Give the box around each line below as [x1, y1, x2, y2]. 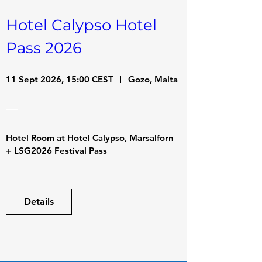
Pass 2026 [6, 38, 82, 57]
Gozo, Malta [128, 74, 178, 85]
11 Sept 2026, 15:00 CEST [6, 74, 113, 85]
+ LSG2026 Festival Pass [6, 144, 107, 156]
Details [24, 195, 54, 207]
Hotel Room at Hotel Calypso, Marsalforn [6, 132, 174, 143]
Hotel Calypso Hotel [6, 15, 157, 35]
